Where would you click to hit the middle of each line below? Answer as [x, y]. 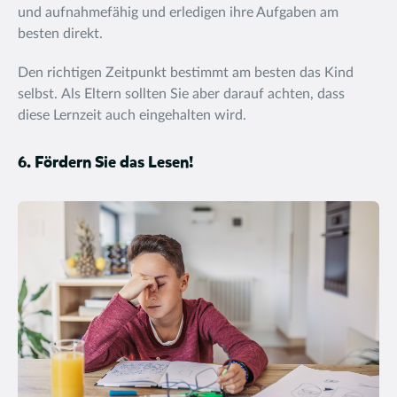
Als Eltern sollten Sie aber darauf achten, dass [203, 94]
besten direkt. [60, 34]
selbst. [38, 94]
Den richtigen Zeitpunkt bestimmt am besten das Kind [186, 73]
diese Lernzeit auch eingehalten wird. [132, 115]
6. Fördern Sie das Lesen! [105, 163]
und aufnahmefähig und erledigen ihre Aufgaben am [178, 12]
